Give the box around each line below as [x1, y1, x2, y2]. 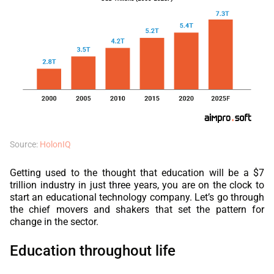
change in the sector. [10, 216, 98, 228]
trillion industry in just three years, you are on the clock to [10, 179, 264, 191]
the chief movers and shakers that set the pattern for [10, 204, 264, 216]
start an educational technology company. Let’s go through [10, 191, 264, 204]
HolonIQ [40, 139, 71, 150]
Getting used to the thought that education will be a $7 [10, 167, 264, 179]
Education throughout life [10, 242, 176, 260]
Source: [10, 139, 40, 150]
